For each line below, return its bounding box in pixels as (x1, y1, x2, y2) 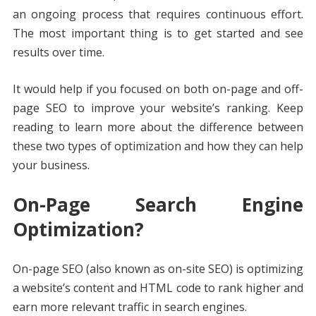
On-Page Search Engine (12, 192, 304, 218)
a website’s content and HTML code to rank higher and (12, 280, 304, 296)
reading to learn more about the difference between (12, 119, 304, 135)
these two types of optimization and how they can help (12, 138, 304, 154)
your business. (12, 157, 90, 174)
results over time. (12, 44, 104, 61)
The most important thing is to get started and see (12, 25, 304, 42)
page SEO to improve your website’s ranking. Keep (12, 100, 304, 116)
